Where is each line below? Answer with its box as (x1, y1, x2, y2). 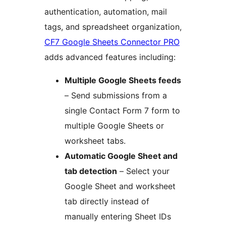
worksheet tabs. (65, 136, 126, 146)
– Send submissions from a (65, 90, 167, 101)
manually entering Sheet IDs (65, 211, 171, 222)
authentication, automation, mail (44, 7, 167, 17)
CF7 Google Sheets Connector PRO (44, 37, 180, 47)
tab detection (65, 166, 117, 177)
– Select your (117, 166, 169, 177)
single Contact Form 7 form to (65, 105, 180, 116)
